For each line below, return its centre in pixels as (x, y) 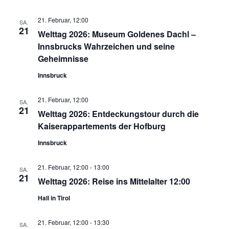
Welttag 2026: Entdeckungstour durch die (118, 113)
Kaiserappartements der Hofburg (101, 126)
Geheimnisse (63, 58)
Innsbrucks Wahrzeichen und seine (106, 46)
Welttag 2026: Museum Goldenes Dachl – (117, 34)
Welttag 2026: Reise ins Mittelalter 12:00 (114, 181)
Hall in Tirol (54, 198)
